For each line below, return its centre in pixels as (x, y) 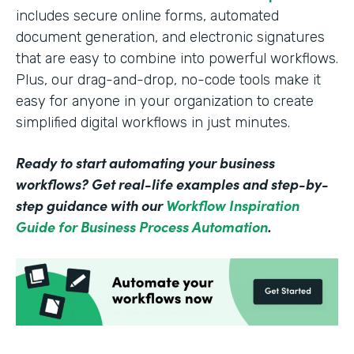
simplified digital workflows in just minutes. (155, 123)
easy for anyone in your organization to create (165, 102)
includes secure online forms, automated (147, 16)
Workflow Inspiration (233, 205)
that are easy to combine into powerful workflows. (177, 59)
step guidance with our (91, 205)
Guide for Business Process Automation (142, 227)
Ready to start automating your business (145, 163)
